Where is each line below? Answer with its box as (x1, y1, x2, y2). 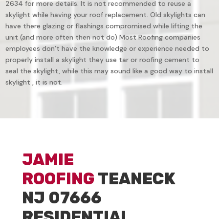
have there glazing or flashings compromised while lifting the (5, 22, 203, 31)
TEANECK (94, 169, 175, 189)
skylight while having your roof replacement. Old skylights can (5, 10, 206, 20)
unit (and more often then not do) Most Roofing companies (5, 33, 201, 42)
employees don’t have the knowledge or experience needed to (5, 44, 210, 53)
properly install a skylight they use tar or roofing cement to (5, 55, 200, 65)
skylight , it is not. (5, 78, 63, 87)
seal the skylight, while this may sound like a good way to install (5, 66, 214, 76)
